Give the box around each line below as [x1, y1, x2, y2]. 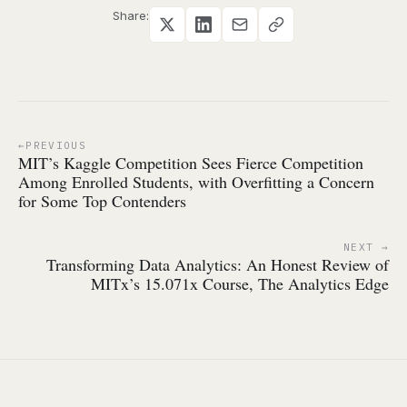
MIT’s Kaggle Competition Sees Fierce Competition [18, 152, 363, 174]
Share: [113, 8, 149, 23]
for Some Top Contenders [18, 190, 186, 212]
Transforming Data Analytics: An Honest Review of [46, 253, 389, 275]
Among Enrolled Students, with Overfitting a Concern [18, 171, 374, 193]
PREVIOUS [25, 139, 86, 152]
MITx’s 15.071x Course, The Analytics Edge [91, 273, 389, 294]
